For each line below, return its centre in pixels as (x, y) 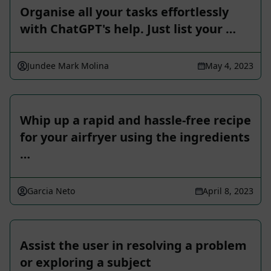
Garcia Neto (51, 191)
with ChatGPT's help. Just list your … (128, 29)
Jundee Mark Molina (68, 66)
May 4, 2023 (229, 66)
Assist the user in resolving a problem (133, 246)
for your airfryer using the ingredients (135, 137)
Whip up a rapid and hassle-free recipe (135, 120)
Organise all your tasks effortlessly (124, 12)
